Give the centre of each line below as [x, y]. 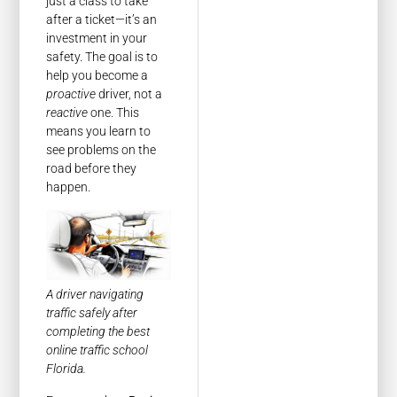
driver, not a [129, 94]
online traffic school [97, 350]
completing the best [98, 332]
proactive [71, 94]
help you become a [97, 76]
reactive [67, 113]
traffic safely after [92, 313]
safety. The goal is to [102, 57]
